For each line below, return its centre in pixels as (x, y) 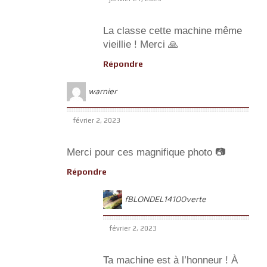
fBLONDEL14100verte (165, 198)
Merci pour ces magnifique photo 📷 (146, 152)
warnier (103, 91)
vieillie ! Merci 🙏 (141, 44)
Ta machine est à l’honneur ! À (170, 260)
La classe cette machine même (173, 30)
